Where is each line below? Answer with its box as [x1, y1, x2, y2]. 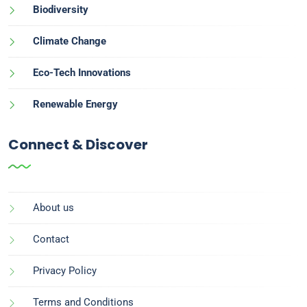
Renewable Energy [33, 97, 118, 110]
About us [33, 201, 74, 214]
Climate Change [33, 34, 106, 47]
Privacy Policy [33, 264, 97, 277]
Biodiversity [33, 3, 88, 16]
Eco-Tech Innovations [33, 66, 131, 79]
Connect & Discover [8, 134, 148, 154]
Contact [33, 232, 69, 245]
